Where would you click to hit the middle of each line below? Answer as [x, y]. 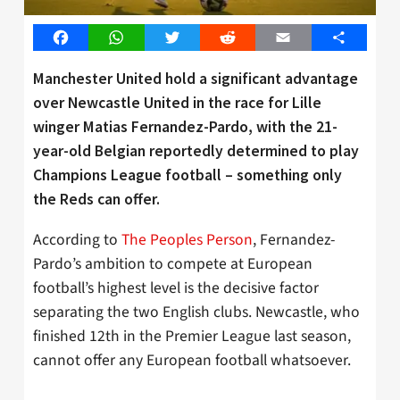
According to [77, 239]
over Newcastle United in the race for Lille [177, 102]
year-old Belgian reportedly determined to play [196, 150]
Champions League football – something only [187, 175]
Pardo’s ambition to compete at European [173, 263]
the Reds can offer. [96, 199]
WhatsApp [146, 38]
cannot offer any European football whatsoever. [192, 360]
